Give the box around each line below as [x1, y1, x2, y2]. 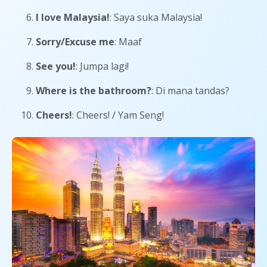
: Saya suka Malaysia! [110, 10, 202, 24]
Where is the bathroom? [36, 83, 151, 97]
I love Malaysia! [36, 10, 110, 24]
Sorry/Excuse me [36, 35, 114, 48]
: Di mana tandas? [151, 83, 229, 97]
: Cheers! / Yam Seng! [72, 108, 164, 122]
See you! [36, 59, 76, 73]
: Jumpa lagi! [76, 59, 129, 73]
